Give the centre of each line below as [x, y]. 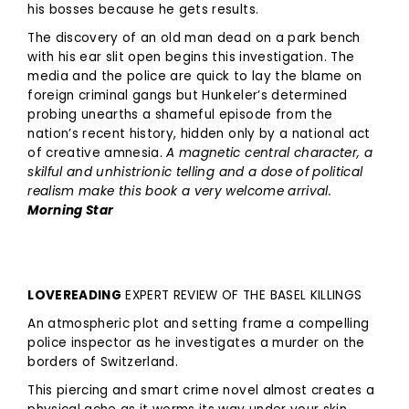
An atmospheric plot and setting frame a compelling [199, 323]
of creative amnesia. [97, 152]
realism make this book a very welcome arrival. [179, 191]
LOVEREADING [75, 295]
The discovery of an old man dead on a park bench [194, 37]
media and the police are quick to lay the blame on [195, 76]
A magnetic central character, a [269, 152]
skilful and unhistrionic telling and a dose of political [195, 172]
